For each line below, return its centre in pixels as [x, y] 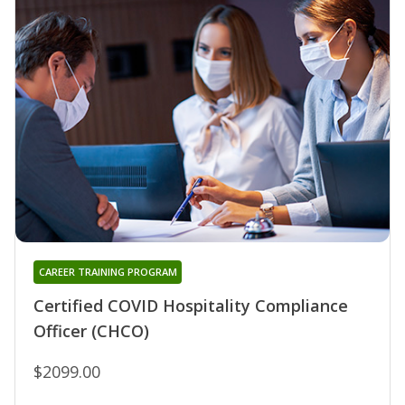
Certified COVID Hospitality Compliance [191, 306]
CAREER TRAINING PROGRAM [108, 272]
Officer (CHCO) [91, 331]
